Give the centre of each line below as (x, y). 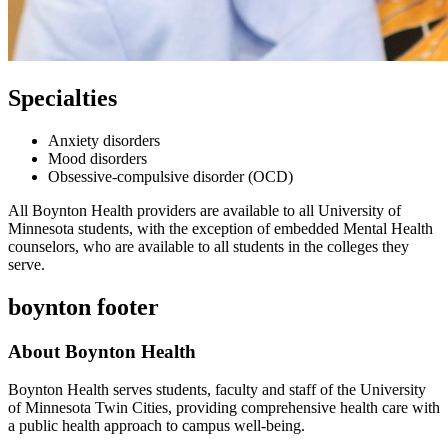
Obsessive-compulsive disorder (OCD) (170, 176)
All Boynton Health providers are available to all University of (204, 210)
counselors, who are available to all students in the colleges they (208, 246)
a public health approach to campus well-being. (156, 426)
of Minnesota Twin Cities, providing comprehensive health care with (224, 408)
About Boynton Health (102, 351)
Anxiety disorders (104, 140)
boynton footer (83, 306)
